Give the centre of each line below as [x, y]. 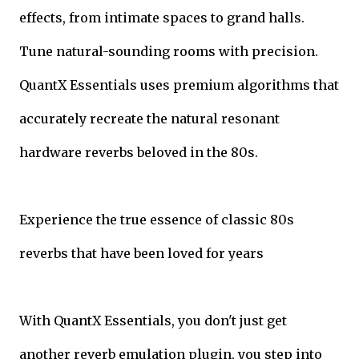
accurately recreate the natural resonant [149, 118]
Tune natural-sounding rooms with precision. [169, 51]
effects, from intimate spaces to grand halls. [162, 17]
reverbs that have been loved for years [141, 253]
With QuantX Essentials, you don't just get [153, 320]
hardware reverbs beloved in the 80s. [139, 152]
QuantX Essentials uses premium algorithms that [179, 85]
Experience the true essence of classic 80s [157, 219]
